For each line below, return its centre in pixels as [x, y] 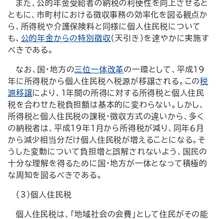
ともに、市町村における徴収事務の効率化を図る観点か [108, 15]
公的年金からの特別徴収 [66, 38]
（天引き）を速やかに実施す [160, 38]
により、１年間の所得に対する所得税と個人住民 [119, 93]
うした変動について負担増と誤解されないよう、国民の [108, 152]
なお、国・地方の [45, 69]
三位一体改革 [99, 69]
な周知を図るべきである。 [55, 175]
